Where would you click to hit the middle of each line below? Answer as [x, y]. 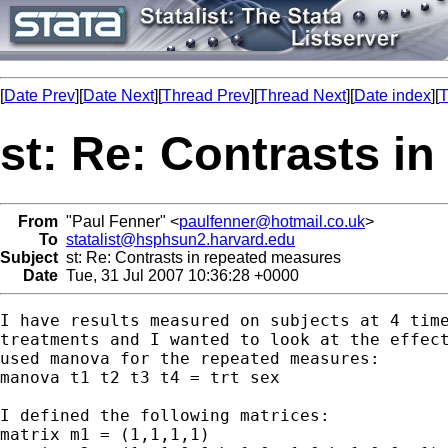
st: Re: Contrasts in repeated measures [199, 257]
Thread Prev [206, 95]
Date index [392, 95]
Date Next [118, 95]
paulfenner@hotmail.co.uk [272, 221]
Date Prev [39, 95]
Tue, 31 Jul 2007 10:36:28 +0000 [178, 275]
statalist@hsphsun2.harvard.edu [180, 239]
